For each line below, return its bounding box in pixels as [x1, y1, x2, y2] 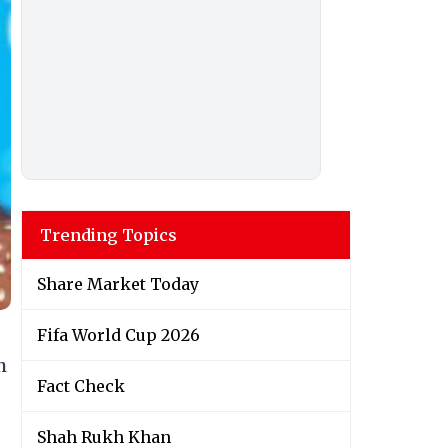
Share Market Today [37, 274, 199, 295]
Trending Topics [40, 225, 177, 246]
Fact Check [37, 376, 125, 397]
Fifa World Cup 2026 [37, 325, 200, 346]
